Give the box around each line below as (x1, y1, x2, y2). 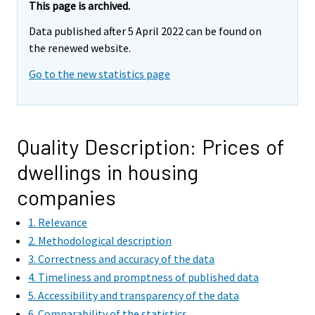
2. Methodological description (28, 233, 172, 248)
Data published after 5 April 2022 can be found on (29, 24, 262, 39)
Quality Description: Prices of (17, 134, 284, 160)
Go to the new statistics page (29, 67, 170, 82)
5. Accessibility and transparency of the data (28, 288, 239, 303)
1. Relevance (28, 215, 87, 230)
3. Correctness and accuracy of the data (28, 252, 214, 266)
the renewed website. (29, 41, 131, 56)
